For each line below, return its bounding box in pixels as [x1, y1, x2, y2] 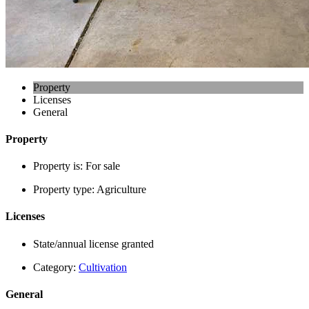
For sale [86, 160, 120, 172]
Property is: [33, 160, 86, 172]
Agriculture [97, 183, 146, 196]
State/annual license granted [33, 237, 154, 250]
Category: [33, 261, 79, 273]
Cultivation [79, 261, 127, 273]
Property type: [33, 183, 97, 196]
